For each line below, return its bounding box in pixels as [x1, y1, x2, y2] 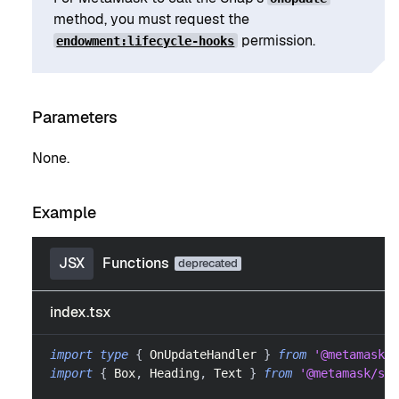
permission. [237, 31, 315, 51]
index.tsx [50, 302, 111, 322]
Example [32, 202, 96, 223]
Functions [102, 253, 169, 273]
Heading [150, 365, 199, 380]
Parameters [32, 106, 118, 127]
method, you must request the [53, 10, 249, 29]
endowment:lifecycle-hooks [56, 33, 235, 48]
